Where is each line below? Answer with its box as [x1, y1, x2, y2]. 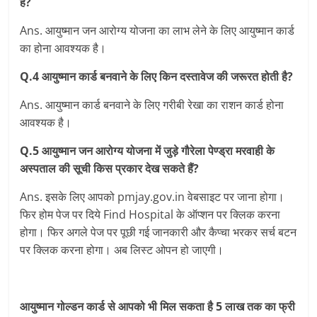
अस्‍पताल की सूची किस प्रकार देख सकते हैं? [20, 161, 202, 177]
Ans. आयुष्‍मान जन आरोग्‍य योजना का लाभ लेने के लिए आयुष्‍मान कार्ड [20, 23, 295, 39]
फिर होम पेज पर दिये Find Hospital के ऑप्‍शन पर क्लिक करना [20, 207, 281, 223]
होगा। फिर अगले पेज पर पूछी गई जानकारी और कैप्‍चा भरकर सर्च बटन [20, 224, 297, 241]
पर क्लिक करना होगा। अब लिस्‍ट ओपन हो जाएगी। [20, 242, 224, 258]
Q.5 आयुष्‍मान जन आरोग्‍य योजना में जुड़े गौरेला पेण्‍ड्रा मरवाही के [20, 143, 275, 159]
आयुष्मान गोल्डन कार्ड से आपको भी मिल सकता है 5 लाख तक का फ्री [20, 299, 296, 315]
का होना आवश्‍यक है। [20, 40, 107, 57]
